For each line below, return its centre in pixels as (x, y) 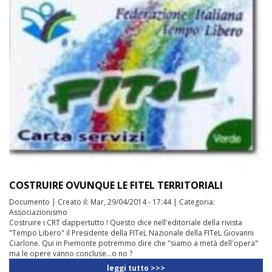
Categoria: (197, 202)
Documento (29, 202)
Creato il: (74, 202)
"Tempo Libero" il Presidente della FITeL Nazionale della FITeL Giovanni (131, 233)
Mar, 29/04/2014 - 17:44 (131, 202)
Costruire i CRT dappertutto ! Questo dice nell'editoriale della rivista (126, 223)
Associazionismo (38, 212)
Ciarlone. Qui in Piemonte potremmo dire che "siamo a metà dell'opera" (134, 243)
